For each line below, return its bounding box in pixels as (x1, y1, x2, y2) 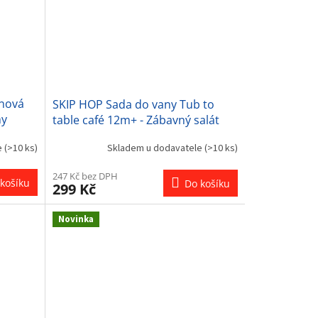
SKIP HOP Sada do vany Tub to (52, 96, 214, 112)
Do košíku (184, 176, 230, 190)
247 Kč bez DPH (52, 169, 118, 182)
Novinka (57, 212, 94, 226)
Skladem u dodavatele (106, 141, 204, 156)
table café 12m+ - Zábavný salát (52, 111, 219, 128)
